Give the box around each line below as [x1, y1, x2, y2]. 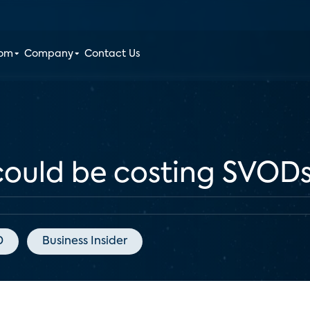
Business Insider [42, 236, 127, 247]
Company [24, 49, 74, 59]
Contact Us [84, 49, 141, 59]
